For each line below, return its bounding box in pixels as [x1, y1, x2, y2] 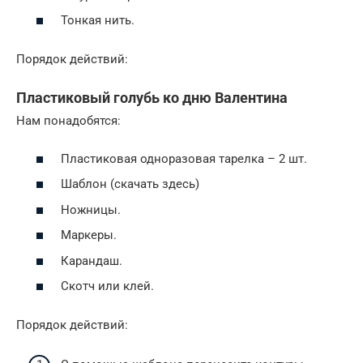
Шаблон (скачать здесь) [61, 177, 199, 192]
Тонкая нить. [61, 13, 135, 28]
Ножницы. [61, 202, 121, 217]
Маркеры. [61, 228, 117, 243]
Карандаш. [61, 253, 122, 268]
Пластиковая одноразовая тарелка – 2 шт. [61, 151, 307, 166]
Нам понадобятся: [16, 113, 121, 129]
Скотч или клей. [61, 279, 154, 294]
